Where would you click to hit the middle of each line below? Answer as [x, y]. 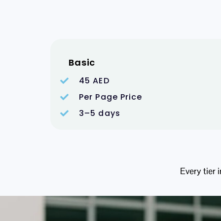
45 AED [94, 80]
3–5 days [100, 113]
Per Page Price [111, 97]
